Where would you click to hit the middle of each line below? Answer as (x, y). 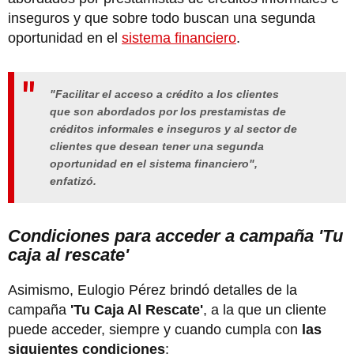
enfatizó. (73, 181)
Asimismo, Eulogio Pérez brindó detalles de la (153, 290)
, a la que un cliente (265, 309)
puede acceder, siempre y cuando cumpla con (153, 329)
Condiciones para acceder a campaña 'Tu (175, 235)
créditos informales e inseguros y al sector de (173, 128)
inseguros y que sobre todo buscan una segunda (162, 18)
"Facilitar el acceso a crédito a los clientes (164, 94)
